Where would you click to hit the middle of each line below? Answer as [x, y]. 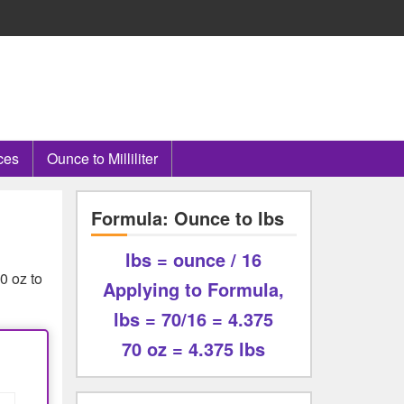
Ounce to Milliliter [102, 158]
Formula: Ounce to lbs [187, 218]
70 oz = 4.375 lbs [194, 349]
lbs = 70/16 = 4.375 [194, 319]
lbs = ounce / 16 [194, 259]
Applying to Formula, [194, 289]
